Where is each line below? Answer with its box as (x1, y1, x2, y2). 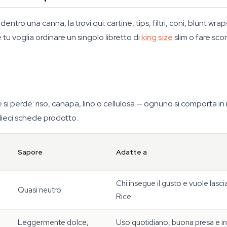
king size (141, 32, 173, 43)
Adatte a (116, 147, 147, 157)
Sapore (18, 147, 43, 157)
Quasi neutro (18, 185, 61, 195)
